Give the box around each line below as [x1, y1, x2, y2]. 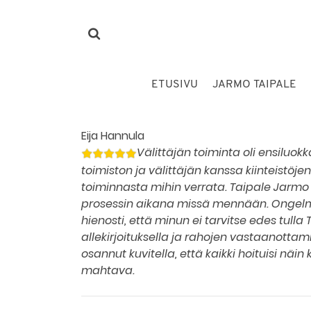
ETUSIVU [151, 79, 199, 90]
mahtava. [81, 262, 135, 278]
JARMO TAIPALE [212, 79, 297, 90]
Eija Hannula [81, 128, 144, 144]
